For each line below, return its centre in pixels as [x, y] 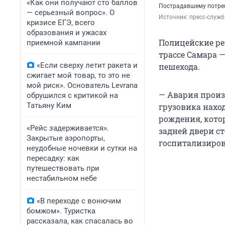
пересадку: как [53, 158]
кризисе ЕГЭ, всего [61, 23]
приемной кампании [64, 43]
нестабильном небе [62, 178]
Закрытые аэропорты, [66, 138]
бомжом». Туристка [61, 211]
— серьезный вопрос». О [71, 13]
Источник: [174, 17]
